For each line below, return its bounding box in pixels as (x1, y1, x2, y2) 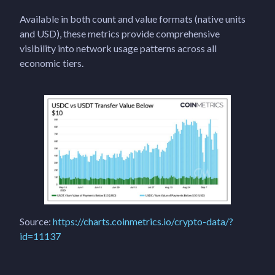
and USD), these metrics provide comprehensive (20, 27, 220, 39)
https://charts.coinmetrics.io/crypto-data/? (53, 215, 233, 228)
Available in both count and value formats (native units (20, 12, 246, 25)
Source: (20, 215, 53, 228)
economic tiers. (20, 56, 83, 69)
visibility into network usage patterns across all (20, 42, 217, 54)
